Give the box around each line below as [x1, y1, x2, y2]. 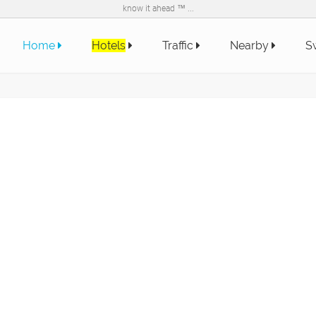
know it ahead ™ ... [122, 4, 194, 13]
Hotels [92, 39, 126, 52]
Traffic [162, 39, 196, 52]
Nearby [230, 39, 272, 52]
